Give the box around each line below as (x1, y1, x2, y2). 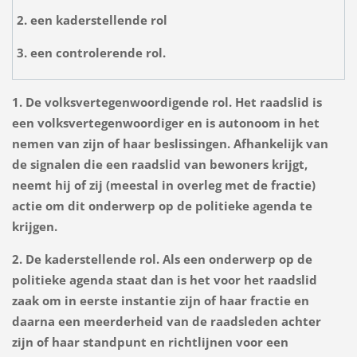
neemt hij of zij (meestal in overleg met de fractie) (11, 177, 316, 194)
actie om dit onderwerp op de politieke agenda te (11, 198, 312, 214)
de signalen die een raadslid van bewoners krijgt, (11, 156, 308, 173)
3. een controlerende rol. (16, 45, 166, 61)
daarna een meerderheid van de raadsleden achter (11, 313, 321, 330)
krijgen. (11, 218, 57, 235)
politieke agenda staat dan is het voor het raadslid (11, 272, 317, 288)
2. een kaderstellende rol (16, 12, 167, 29)
